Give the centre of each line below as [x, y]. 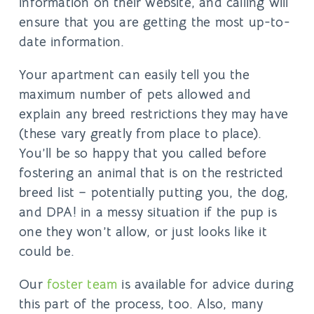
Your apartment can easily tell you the [134, 75]
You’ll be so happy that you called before [143, 153]
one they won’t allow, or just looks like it [143, 232]
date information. [72, 41]
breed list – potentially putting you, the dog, [154, 193]
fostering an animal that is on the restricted [151, 173]
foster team [82, 285]
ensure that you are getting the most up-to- [155, 22]
